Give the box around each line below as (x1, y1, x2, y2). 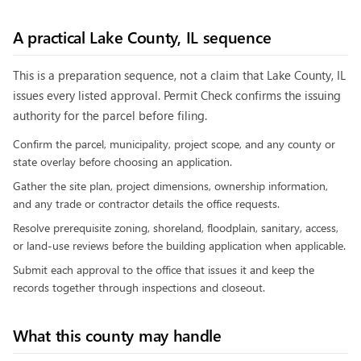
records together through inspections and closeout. (13, 280, 265, 295)
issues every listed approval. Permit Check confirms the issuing (13, 87, 341, 103)
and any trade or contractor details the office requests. (13, 196, 280, 211)
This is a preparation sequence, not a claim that (13, 67, 267, 83)
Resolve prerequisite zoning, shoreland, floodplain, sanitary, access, (13, 220, 338, 235)
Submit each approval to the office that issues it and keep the (13, 262, 314, 277)
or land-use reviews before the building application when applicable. (13, 238, 346, 253)
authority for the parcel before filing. (13, 107, 207, 123)
